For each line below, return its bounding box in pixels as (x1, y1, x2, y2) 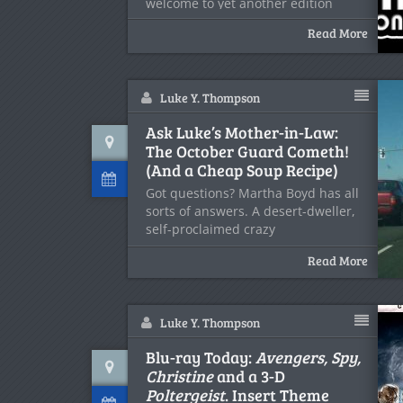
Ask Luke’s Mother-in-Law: (146, 121, 338, 143)
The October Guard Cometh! (146, 140, 349, 162)
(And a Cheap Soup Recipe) (146, 159, 338, 181)
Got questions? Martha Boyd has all (146, 184, 359, 201)
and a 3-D (213, 365, 285, 387)
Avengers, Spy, (255, 346, 361, 368)
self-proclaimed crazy (146, 220, 275, 237)
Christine (146, 365, 213, 387)
